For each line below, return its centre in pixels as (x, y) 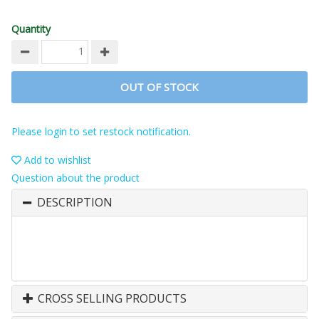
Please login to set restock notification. (101, 132)
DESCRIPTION (75, 203)
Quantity (31, 29)
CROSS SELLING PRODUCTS (111, 299)
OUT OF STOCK (159, 87)
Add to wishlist (56, 160)
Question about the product (75, 178)
